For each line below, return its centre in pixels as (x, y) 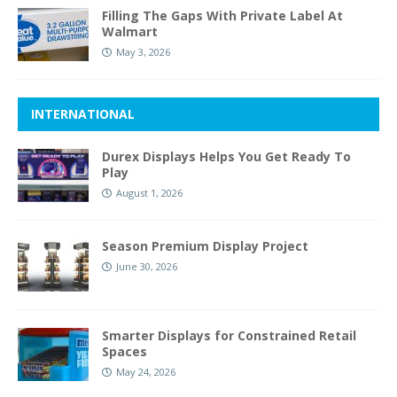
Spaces (125, 351)
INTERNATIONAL (83, 113)
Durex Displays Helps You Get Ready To (226, 156)
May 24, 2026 (146, 371)
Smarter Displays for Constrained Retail (229, 335)
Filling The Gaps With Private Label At (222, 15)
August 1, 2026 (149, 192)
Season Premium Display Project (205, 245)
